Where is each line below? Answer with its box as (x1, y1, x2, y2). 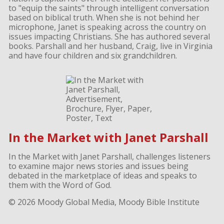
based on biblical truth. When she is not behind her (8, 12, 199, 23)
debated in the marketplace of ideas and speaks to (8, 170, 197, 181)
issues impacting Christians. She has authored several (8, 31, 210, 42)
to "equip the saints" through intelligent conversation (8, 2, 209, 14)
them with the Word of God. (8, 179, 111, 191)
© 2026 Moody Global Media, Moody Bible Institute (8, 196, 199, 208)
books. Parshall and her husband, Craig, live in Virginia (8, 40, 212, 52)
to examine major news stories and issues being (8, 160, 188, 172)
